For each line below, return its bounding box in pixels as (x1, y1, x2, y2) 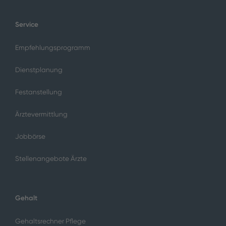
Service (15, 20, 38, 29)
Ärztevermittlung (15, 110, 68, 119)
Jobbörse (15, 133, 45, 141)
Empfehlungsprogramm (15, 44, 90, 52)
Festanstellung (15, 88, 62, 96)
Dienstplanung (15, 66, 63, 74)
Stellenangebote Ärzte (15, 155, 87, 163)
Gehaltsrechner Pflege (15, 217, 86, 225)
